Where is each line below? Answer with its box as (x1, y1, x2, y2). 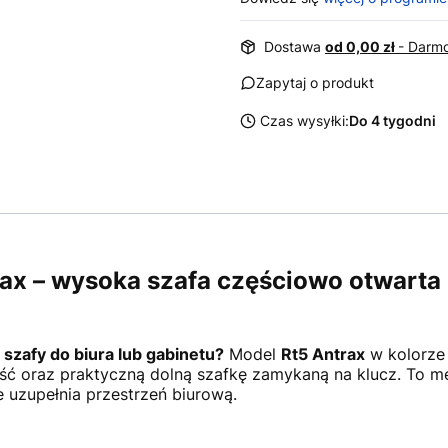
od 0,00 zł (325, 38, 398, 55)
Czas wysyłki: (260, 112, 349, 129)
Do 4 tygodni (349, 112, 436, 129)
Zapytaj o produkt (256, 74, 374, 91)
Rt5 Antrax (280, 343, 365, 364)
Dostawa (264, 38, 325, 55)
